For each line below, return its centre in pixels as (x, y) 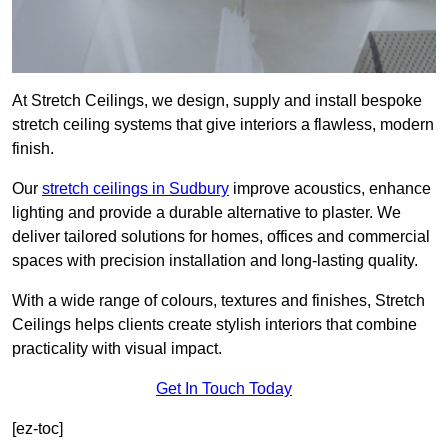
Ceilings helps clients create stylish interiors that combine (214, 325)
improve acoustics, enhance (330, 189)
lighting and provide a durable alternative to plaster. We (206, 213)
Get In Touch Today (224, 389)
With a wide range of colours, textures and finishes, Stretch (218, 301)
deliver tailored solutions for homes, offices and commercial (221, 237)
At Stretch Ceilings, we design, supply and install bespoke (217, 101)
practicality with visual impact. (117, 349)
